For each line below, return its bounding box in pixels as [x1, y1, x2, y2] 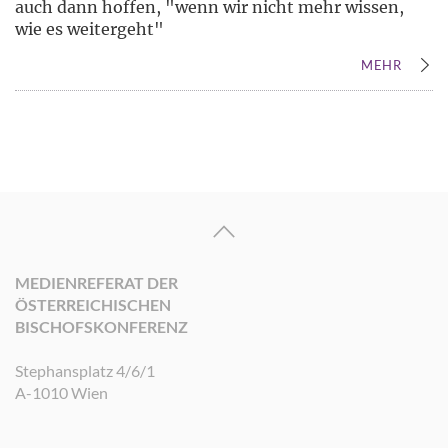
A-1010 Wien [15, 383, 108, 403]
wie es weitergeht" [15, 19, 164, 40]
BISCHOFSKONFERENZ [15, 317, 188, 337]
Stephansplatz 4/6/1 [15, 361, 155, 381]
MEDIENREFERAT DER [15, 273, 178, 293]
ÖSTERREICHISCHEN [15, 295, 171, 315]
